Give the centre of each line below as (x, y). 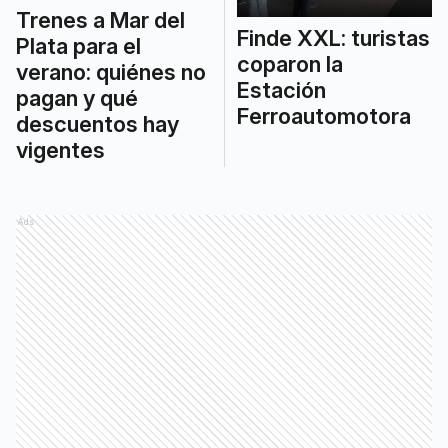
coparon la (289, 63)
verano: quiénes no (111, 71)
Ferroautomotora (323, 115)
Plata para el (78, 45)
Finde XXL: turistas (333, 37)
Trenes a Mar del (100, 19)
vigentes (60, 149)
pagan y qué (77, 97)
